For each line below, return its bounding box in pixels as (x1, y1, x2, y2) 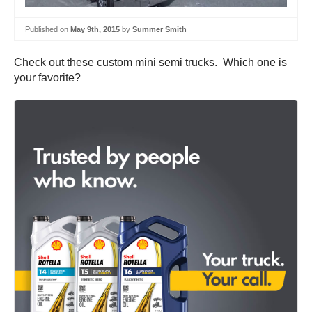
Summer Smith (132, 24, 187, 33)
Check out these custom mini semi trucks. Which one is (14, 56, 287, 69)
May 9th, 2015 (70, 24, 120, 33)
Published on (25, 24, 70, 33)
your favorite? (14, 72, 81, 84)
